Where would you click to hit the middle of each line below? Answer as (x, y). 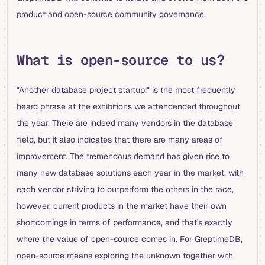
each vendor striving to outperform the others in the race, (125, 190)
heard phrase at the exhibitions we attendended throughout (128, 107)
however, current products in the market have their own (122, 206)
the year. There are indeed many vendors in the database (125, 123)
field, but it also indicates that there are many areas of (120, 140)
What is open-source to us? (121, 60)
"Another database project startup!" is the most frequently (126, 90)
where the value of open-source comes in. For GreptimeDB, (130, 239)
